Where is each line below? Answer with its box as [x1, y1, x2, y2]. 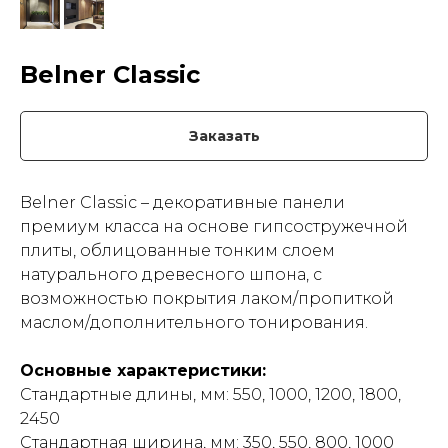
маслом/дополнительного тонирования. [20, 313, 368, 332]
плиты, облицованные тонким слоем [20, 241, 335, 260]
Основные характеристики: [20, 361, 266, 380]
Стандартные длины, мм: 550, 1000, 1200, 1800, [20, 385, 401, 404]
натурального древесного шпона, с [20, 265, 322, 284]
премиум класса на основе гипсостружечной [20, 217, 408, 236]
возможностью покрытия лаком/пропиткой [20, 289, 394, 308]
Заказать [188, 127, 260, 145]
